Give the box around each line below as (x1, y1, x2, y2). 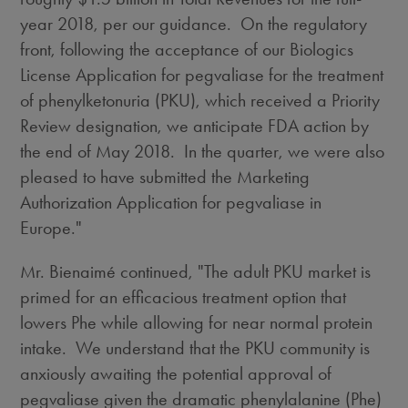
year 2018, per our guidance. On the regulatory (20, 13, 368, 35)
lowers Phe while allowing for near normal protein (20, 311, 373, 333)
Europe (20, 217, 72, 239)
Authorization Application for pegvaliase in (20, 191, 322, 213)
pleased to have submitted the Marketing (20, 166, 311, 188)
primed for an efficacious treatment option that (20, 286, 347, 308)
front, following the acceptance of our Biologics (20, 38, 354, 60)
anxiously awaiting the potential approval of (20, 362, 332, 384)
